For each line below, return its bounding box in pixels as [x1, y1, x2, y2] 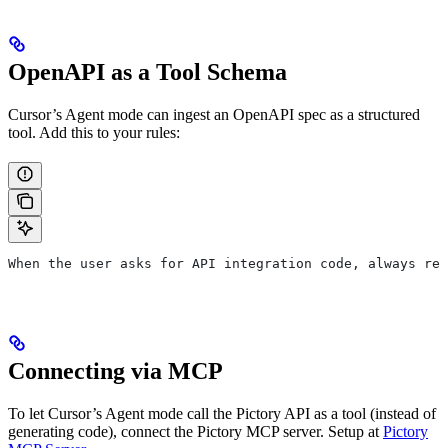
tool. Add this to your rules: [8, 123, 180, 141]
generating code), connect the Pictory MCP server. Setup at [8, 422, 383, 440]
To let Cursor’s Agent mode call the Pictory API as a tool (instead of [8, 404, 436, 422]
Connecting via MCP [8, 357, 223, 384]
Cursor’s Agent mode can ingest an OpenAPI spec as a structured [8, 105, 420, 123]
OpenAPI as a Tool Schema [8, 58, 287, 85]
